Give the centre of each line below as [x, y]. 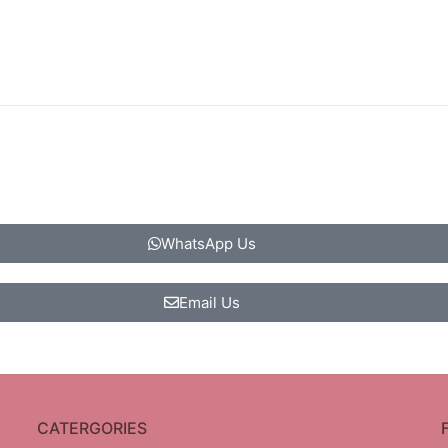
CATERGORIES [91, 428]
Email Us [209, 303]
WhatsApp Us [208, 244]
